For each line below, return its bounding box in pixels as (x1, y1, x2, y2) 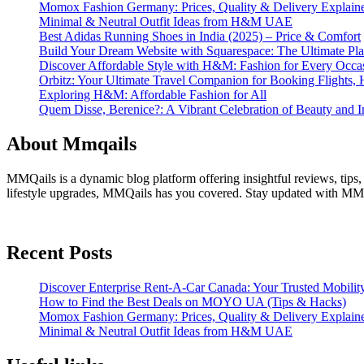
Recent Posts (6, 242, 112, 264)
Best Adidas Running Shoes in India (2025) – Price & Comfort (39, 28, 361, 43)
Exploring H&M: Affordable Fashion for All (39, 87, 266, 102)
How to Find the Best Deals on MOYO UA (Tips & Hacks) (39, 295, 346, 310)
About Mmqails (6, 132, 136, 154)
